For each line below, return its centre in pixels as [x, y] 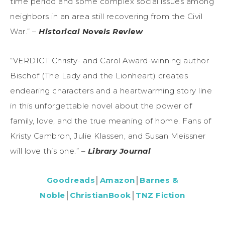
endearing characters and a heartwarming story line [111, 91]
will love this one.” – [49, 151]
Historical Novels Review [91, 32]
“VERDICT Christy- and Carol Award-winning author [109, 61]
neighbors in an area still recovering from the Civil [106, 17]
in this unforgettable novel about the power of [101, 106]
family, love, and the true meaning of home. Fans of [111, 121]
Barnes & [159, 180]
